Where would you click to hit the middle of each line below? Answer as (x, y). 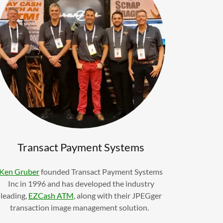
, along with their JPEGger (117, 195)
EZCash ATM (51, 195)
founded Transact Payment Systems (101, 171)
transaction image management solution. (81, 207)
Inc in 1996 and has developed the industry (81, 183)
